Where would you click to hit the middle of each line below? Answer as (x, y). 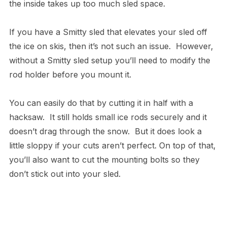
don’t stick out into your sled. (65, 174)
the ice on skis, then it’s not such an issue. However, (111, 46)
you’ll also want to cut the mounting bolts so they (104, 160)
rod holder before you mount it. (70, 75)
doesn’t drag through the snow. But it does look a (105, 131)
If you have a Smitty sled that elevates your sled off (108, 32)
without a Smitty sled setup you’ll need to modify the (109, 61)
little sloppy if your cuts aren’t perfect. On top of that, (112, 146)
